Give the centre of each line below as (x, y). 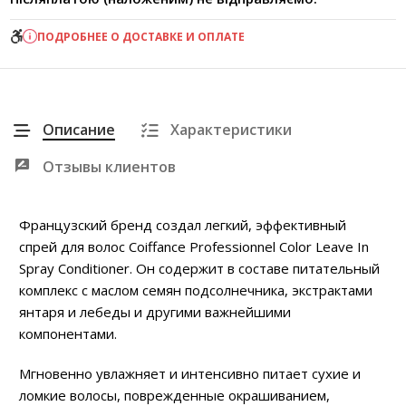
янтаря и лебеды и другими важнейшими (155, 311)
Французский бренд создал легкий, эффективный (183, 224)
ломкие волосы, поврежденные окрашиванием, (174, 395)
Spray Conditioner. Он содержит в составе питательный (199, 268)
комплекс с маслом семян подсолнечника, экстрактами (196, 290)
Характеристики (231, 129)
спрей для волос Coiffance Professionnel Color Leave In (194, 246)
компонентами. (68, 333)
